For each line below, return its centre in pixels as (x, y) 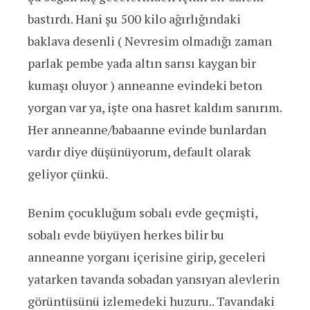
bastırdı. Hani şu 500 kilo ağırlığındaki (134, 19)
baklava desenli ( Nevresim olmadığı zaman (150, 41)
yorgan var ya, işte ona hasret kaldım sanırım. (155, 108)
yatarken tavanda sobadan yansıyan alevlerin (154, 279)
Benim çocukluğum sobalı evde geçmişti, (143, 213)
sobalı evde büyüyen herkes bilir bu (126, 235)
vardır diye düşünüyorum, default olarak (139, 152)
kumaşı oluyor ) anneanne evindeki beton (145, 85)
